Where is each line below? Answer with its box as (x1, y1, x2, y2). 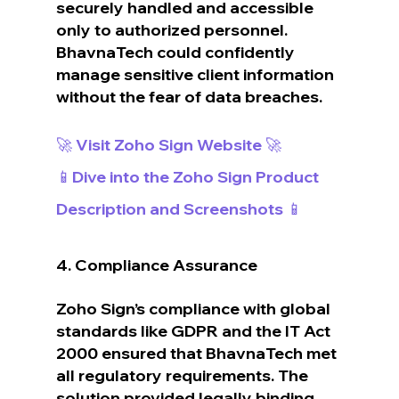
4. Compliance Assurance (55, 254, 257, 275)
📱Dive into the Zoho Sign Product (55, 166, 322, 187)
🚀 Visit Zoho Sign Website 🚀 (55, 134, 281, 155)
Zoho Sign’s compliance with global (55, 297, 334, 319)
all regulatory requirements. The (55, 364, 312, 386)
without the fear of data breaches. (55, 85, 322, 107)
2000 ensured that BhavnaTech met (55, 342, 340, 363)
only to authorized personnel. (55, 19, 291, 40)
